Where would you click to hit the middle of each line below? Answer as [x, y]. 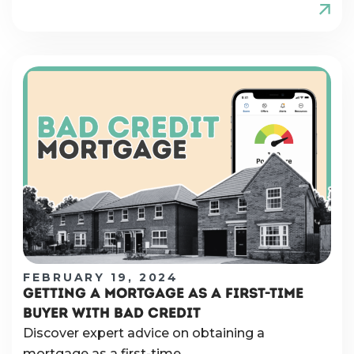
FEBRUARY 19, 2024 [101, 278]
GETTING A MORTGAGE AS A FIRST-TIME [163, 294]
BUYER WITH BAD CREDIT [112, 313]
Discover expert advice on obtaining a [144, 333]
